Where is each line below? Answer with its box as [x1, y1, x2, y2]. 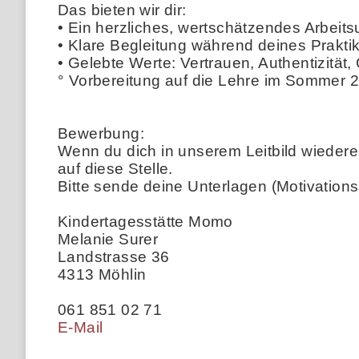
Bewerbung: [58, 124, 144, 142]
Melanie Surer [58, 230, 159, 248]
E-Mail [58, 318, 103, 336]
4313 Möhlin [58, 265, 147, 283]
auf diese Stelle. [58, 159, 173, 177]
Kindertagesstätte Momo [58, 212, 233, 230]
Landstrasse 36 [58, 248, 170, 265]
